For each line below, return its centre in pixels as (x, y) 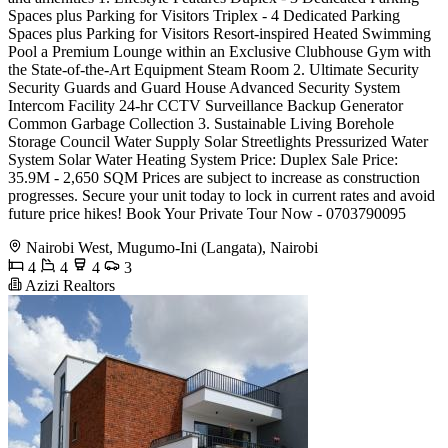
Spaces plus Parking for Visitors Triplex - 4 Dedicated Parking (204, 15)
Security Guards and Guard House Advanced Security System (204, 87)
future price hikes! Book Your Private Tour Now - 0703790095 (207, 213)
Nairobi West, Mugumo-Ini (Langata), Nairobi (172, 247)
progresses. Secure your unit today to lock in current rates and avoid (221, 195)
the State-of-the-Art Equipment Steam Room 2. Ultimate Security (213, 69)
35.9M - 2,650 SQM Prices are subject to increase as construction (214, 177)
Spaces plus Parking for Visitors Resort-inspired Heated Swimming (219, 33)
